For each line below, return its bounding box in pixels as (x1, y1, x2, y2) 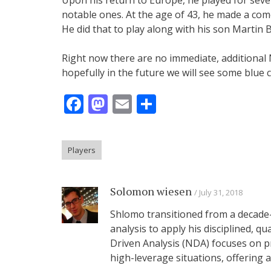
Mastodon (108, 90, 199, 117)
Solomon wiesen (110, 183, 192, 198)
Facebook (83, 90, 169, 117)
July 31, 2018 (199, 186, 243, 198)
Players (68, 144, 96, 155)
